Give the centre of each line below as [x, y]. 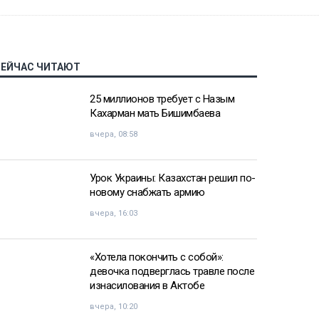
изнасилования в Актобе [147, 286]
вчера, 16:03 [114, 214]
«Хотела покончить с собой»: [157, 257]
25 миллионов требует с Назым [162, 99]
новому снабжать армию [147, 193]
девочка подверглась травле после [172, 272]
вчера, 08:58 [114, 135]
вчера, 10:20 [114, 307]
